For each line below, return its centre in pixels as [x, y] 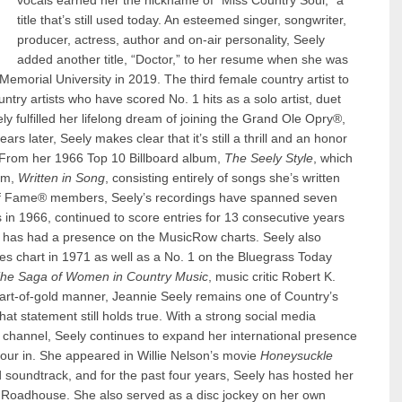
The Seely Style [269, 159]
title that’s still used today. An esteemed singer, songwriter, [182, 21]
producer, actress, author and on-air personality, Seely [171, 40]
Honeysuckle [297, 356]
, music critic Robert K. [272, 277]
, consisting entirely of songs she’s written [223, 179]
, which [333, 159]
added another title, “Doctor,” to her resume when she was [183, 60]
